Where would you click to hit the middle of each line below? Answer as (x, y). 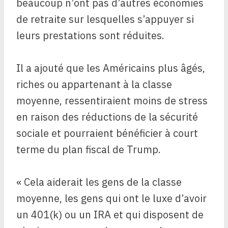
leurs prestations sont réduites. (90, 36)
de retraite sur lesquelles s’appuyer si (105, 19)
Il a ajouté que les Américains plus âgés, (111, 68)
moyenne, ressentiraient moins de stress (112, 101)
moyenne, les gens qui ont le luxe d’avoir (111, 198)
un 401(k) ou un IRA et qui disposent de (110, 215)
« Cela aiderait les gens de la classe (99, 182)
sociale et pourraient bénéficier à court (107, 133)
